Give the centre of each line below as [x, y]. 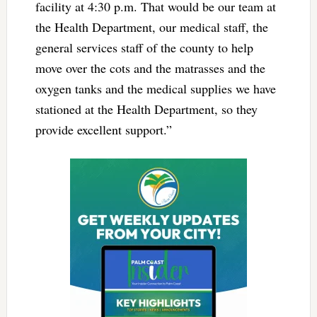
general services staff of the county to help [144, 48]
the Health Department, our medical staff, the [151, 27]
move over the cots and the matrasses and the [150, 68]
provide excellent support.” [103, 130]
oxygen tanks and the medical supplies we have [155, 89]
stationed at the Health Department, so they [146, 109]
